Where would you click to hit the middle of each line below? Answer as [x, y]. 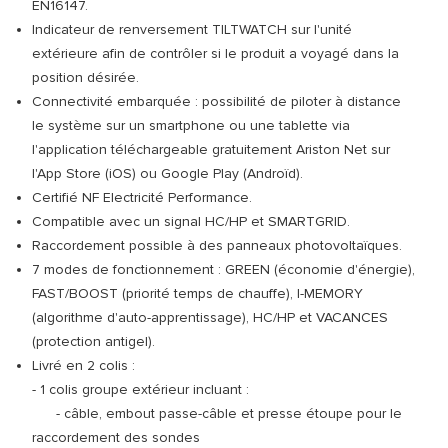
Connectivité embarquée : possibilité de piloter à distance [216, 101]
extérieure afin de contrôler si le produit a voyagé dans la [215, 53]
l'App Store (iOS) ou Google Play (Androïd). [167, 173]
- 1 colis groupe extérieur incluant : [140, 389]
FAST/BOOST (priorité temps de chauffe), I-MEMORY [197, 293]
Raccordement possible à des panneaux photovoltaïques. [217, 245]
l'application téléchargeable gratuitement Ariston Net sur [211, 149]
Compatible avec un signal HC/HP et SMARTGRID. [191, 221]
